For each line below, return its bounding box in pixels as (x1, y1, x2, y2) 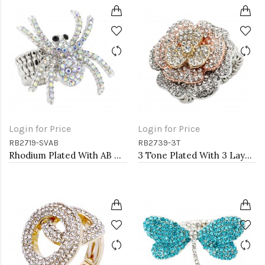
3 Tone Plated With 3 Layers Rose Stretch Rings (245, 150, 252, 161)
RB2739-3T (138, 138, 180, 148)
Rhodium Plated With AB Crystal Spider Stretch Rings (114, 150, 121, 161)
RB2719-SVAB (9, 138, 59, 148)
